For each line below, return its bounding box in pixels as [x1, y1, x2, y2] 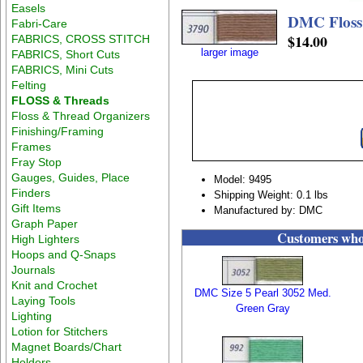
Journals [11, 263, 56, 276]
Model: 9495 [214, 173, 272, 186]
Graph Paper [11, 216, 79, 230]
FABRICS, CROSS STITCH [11, 32, 151, 45]
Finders [11, 186, 51, 199]
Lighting [11, 309, 53, 322]
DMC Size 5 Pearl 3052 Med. [194, 286, 331, 299]
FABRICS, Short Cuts [11, 47, 121, 61]
